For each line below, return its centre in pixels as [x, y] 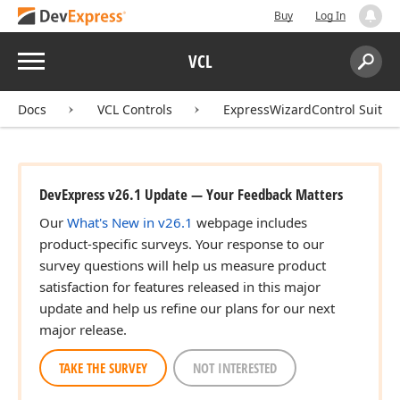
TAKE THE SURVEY [103, 368]
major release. [83, 329]
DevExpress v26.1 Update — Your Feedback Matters [191, 194]
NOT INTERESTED [235, 368]
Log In [330, 16]
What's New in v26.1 [130, 222]
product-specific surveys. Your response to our [182, 244]
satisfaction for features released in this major [180, 287]
